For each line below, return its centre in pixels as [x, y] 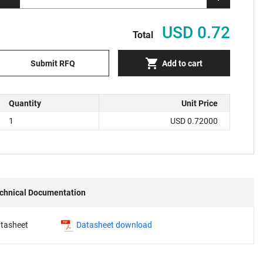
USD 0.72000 [194, 121]
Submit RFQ [53, 63]
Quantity [25, 103]
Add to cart [183, 63]
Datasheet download [114, 225]
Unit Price [200, 103]
